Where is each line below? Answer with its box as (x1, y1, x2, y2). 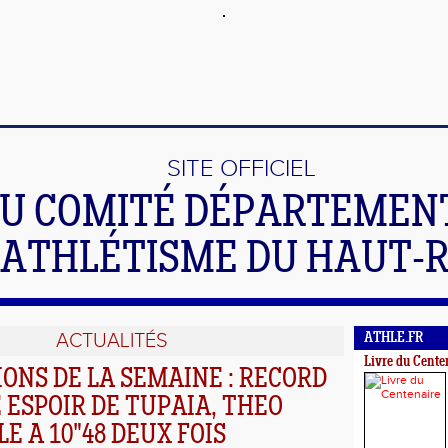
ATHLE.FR (364, 331, 423, 346)
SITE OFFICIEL (167, 155, 316, 183)
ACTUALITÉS (55, 329, 168, 353)
